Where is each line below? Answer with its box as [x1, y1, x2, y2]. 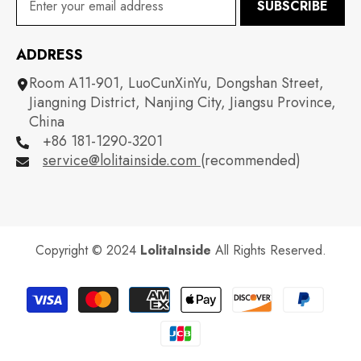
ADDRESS [16, 44, 83, 65]
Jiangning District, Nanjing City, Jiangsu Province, [29, 91, 337, 113]
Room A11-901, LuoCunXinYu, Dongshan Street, [29, 72, 325, 93]
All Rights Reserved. [210, 240, 326, 259]
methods [180, 300, 232, 322]
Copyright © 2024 [35, 240, 140, 259]
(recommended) [201, 149, 301, 171]
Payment [180, 280, 231, 302]
